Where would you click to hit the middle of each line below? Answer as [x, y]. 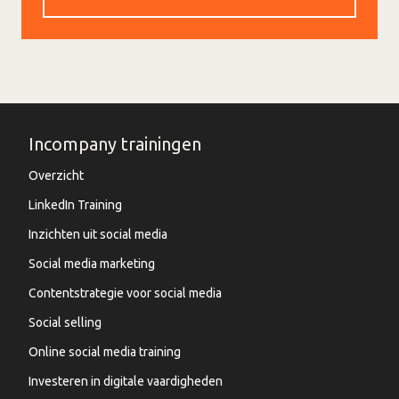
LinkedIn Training [75, 204]
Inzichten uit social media [98, 234]
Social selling [65, 322]
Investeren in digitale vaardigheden [126, 381]
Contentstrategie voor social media [125, 293]
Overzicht [56, 175]
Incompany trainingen [115, 143]
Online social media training [105, 351]
